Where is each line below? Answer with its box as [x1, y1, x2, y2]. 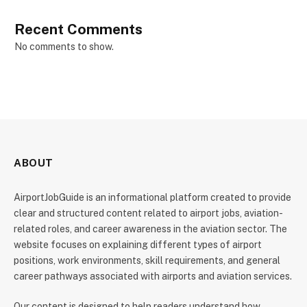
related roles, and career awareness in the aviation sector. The [14, 223, 287, 235]
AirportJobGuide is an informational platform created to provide [14, 192, 291, 204]
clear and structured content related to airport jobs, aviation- [14, 208, 283, 219]
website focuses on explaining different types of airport [14, 239, 262, 251]
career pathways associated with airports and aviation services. [14, 271, 292, 282]
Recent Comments [14, 21, 143, 38]
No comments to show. [14, 41, 114, 53]
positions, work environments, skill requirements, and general [14, 255, 280, 267]
